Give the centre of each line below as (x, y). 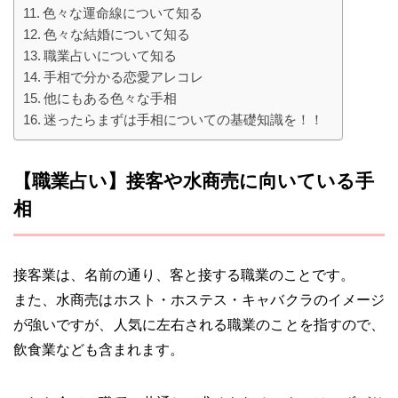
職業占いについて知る (111, 56)
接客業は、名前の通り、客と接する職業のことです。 (184, 275)
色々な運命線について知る (123, 13)
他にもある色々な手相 (111, 99)
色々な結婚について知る (117, 35)
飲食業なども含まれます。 (99, 350)
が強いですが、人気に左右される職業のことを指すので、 (199, 325)
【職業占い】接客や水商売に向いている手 (194, 181)
